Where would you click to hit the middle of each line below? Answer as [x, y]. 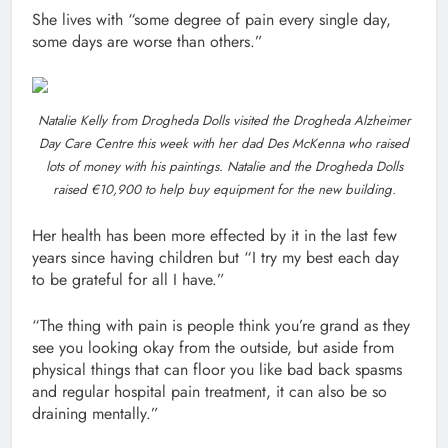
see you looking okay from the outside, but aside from [213, 348]
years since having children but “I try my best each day [215, 258]
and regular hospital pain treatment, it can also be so [209, 392]
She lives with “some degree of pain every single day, [211, 20]
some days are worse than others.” [147, 42]
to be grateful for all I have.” [128, 280]
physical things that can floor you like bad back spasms [217, 370]
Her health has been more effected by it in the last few [214, 236]
